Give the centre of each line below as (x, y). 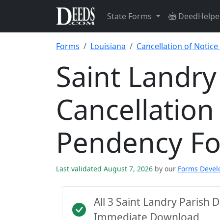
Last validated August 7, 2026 (105, 169)
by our (165, 169)
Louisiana (108, 46)
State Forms (130, 16)
